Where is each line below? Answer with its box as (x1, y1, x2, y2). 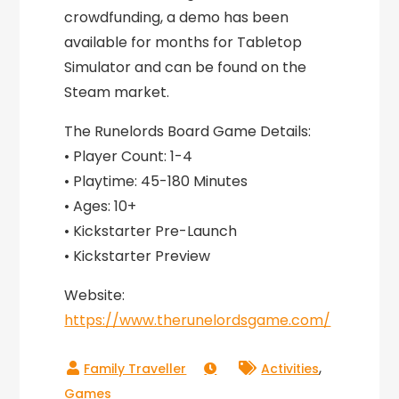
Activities (261, 360, 320, 378)
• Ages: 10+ (64, 196, 137, 216)
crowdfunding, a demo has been (64, 7, 289, 28)
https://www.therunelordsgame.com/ (64, 310, 331, 330)
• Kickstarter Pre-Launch (64, 221, 238, 241)
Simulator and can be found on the (64, 57, 307, 77)
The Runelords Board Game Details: (64, 121, 312, 142)
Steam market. (64, 82, 170, 102)
